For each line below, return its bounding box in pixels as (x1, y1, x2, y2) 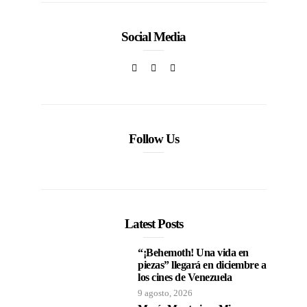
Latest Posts (124, 216, 183, 231)
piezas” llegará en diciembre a (138, 258, 267, 271)
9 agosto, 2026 (138, 287, 193, 298)
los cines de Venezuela (138, 271, 232, 283)
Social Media (121, 29, 186, 44)
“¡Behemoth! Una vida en (138, 246, 249, 258)
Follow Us (128, 131, 179, 146)
